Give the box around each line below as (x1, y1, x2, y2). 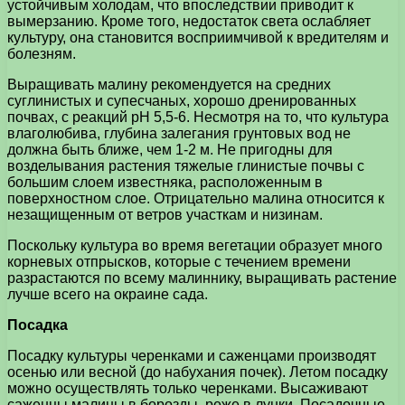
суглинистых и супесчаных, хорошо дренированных (7, 92, 356, 108)
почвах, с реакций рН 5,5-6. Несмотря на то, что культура (7, 108, 389, 125)
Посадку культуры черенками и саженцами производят (7, 347, 376, 363)
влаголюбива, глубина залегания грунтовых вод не (7, 125, 351, 141)
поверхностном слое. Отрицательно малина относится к (7, 190, 384, 206)
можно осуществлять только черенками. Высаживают (7, 380, 368, 396)
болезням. (7, 45, 76, 61)
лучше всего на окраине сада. (7, 286, 208, 302)
